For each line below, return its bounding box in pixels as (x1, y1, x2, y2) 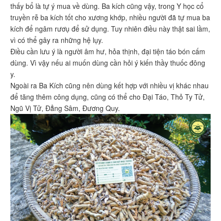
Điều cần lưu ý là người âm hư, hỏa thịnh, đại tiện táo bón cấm (10, 46, 205, 57)
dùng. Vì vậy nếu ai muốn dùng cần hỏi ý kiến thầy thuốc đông (10, 58, 205, 68)
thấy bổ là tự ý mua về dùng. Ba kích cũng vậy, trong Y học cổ (10, 1, 204, 11)
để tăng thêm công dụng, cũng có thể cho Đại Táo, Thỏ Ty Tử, (10, 92, 205, 102)
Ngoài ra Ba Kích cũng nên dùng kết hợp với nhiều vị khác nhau (10, 80, 209, 91)
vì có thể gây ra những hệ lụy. (10, 35, 105, 45)
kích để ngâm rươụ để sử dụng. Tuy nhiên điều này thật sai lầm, (10, 24, 210, 34)
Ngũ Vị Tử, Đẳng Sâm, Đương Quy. (10, 103, 120, 113)
